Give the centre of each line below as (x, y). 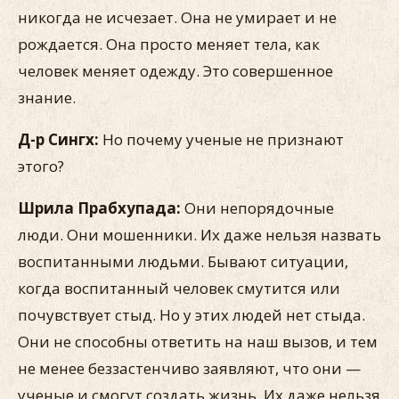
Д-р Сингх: (60, 139)
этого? (41, 166)
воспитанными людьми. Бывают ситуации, (183, 261)
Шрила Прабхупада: (101, 208)
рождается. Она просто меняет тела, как (169, 44)
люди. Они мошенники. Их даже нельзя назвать (199, 235)
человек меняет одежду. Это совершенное (175, 71)
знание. (47, 98)
